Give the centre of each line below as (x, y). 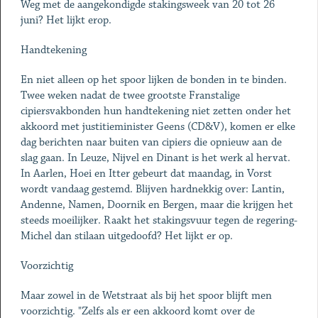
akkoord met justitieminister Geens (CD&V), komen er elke (158, 127)
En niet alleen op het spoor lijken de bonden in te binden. (153, 80)
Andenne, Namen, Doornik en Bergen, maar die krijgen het (157, 205)
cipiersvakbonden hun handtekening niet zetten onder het (155, 111)
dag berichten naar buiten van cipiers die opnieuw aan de (151, 142)
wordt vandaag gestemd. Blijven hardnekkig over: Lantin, (152, 189)
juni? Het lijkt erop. (66, 20)
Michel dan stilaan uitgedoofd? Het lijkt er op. (126, 236)
